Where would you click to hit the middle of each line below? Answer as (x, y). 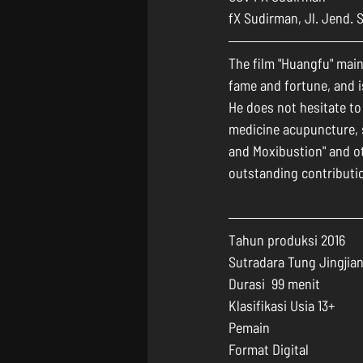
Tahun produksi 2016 (287, 240)
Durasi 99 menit (274, 284)
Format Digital (269, 350)
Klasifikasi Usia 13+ (282, 306)
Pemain (251, 328)
